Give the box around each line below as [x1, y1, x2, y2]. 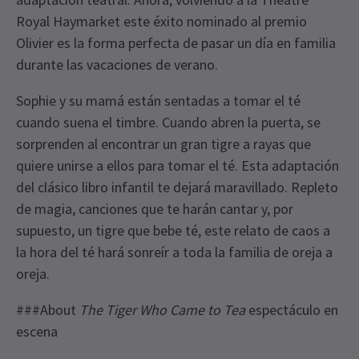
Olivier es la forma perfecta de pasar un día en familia [16, 34, 336, 53]
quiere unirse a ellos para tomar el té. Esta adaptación [16, 156, 339, 175]
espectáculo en [245, 301, 338, 320]
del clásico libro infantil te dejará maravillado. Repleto [16, 178, 338, 197]
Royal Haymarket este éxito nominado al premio [16, 12, 307, 31]
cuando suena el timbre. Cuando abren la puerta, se [16, 113, 321, 132]
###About [16, 301, 79, 320]
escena [16, 322, 58, 341]
